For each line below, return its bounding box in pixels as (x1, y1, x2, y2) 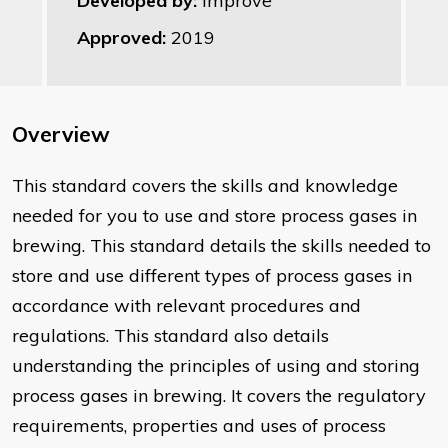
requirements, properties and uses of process (12, 414, 386, 438)
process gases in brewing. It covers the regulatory (12, 384, 426, 408)
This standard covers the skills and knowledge (12, 174, 398, 198)
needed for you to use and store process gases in (12, 204, 417, 228)
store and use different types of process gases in (12, 264, 412, 288)
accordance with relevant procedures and (12, 294, 361, 318)
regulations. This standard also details (12, 324, 329, 348)
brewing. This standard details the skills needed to (12, 234, 431, 258)
